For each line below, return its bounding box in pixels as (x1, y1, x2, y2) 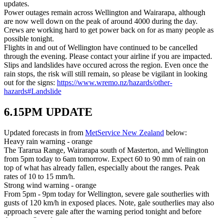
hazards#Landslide (4, 87, 61, 95)
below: (164, 128, 187, 137)
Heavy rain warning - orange (4, 137, 92, 145)
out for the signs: (4, 78, 57, 87)
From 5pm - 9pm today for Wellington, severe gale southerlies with (4, 189, 209, 198)
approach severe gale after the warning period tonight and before (4, 207, 201, 216)
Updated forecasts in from (4, 128, 85, 137)
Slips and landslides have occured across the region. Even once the (4, 60, 208, 69)
